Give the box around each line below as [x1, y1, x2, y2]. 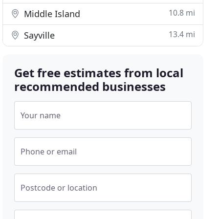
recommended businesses [14, 78, 166, 94]
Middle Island [22, 8, 81, 20]
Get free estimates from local [14, 65, 184, 81]
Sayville [22, 29, 55, 41]
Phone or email [21, 146, 77, 157]
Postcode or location [21, 182, 98, 193]
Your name [21, 110, 61, 121]
